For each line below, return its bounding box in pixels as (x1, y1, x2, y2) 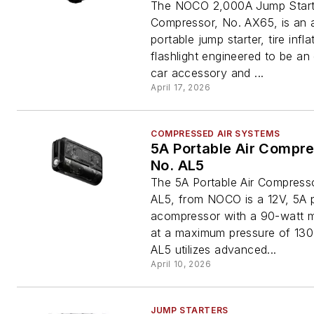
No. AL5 (151, 157, 205, 174)
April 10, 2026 (151, 259, 212, 269)
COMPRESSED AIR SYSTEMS (151, 128, 280, 139)
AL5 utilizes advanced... (151, 243, 277, 257)
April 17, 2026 (151, 82, 211, 93)
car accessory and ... (151, 66, 264, 80)
